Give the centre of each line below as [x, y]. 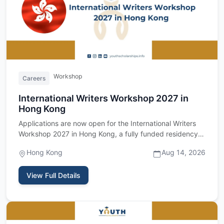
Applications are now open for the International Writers [107, 123]
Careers [34, 78]
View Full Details [53, 175]
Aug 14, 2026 [183, 152]
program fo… [40, 144]
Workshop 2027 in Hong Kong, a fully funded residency [108, 133]
